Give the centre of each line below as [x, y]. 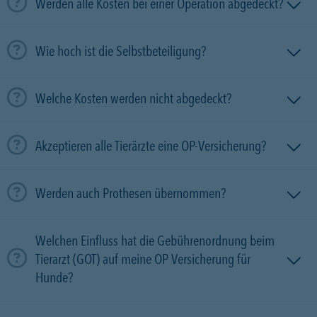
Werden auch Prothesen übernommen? [131, 193]
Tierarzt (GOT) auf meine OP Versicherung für [143, 259]
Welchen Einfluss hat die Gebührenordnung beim [155, 241]
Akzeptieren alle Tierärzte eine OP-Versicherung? [151, 146]
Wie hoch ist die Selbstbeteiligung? [121, 51]
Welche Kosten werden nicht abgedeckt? [133, 98]
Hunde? [54, 277]
